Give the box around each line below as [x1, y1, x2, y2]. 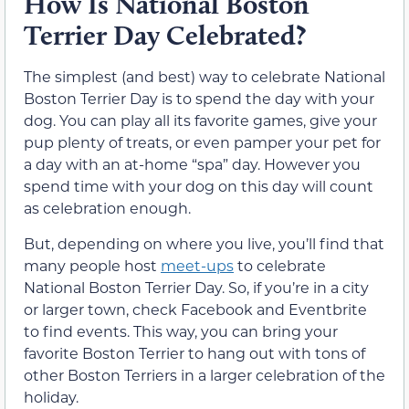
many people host [24, 255, 161, 275]
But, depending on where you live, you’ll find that [24, 233, 384, 253]
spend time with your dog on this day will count [24, 176, 373, 196]
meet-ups [161, 255, 234, 275]
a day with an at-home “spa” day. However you [24, 154, 361, 174]
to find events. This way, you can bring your [24, 320, 338, 341]
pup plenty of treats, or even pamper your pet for [24, 132, 381, 152]
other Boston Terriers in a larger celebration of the [24, 364, 385, 384]
